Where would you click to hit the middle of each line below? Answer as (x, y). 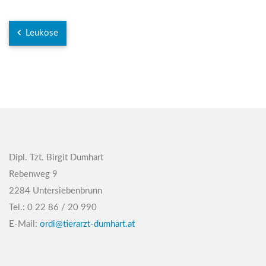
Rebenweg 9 (33, 174)
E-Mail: (24, 224)
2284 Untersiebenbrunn (56, 191)
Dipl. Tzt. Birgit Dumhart (56, 158)
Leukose (41, 33)
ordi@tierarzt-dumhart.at (87, 224)
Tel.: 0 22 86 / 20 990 (53, 208)
